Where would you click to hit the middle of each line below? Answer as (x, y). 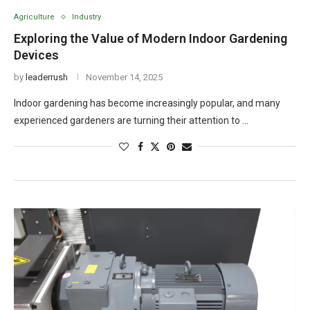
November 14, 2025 (124, 77)
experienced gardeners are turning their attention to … (131, 120)
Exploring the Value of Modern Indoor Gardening (151, 38)
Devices (36, 55)
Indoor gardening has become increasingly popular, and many (147, 103)
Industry (86, 17)
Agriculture (34, 17)
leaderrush (47, 77)
